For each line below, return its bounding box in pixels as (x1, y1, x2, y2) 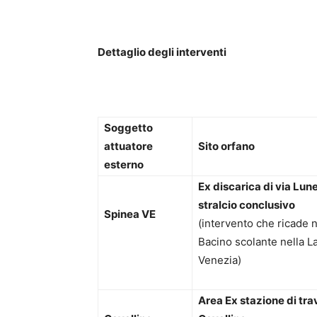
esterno (104, 158, 144, 172)
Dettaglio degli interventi (98, 45, 226, 59)
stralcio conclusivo (198, 198, 295, 212)
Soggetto (104, 121, 153, 135)
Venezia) (198, 253, 241, 267)
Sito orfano (198, 139, 255, 154)
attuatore (104, 139, 153, 154)
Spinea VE (104, 207, 156, 221)
